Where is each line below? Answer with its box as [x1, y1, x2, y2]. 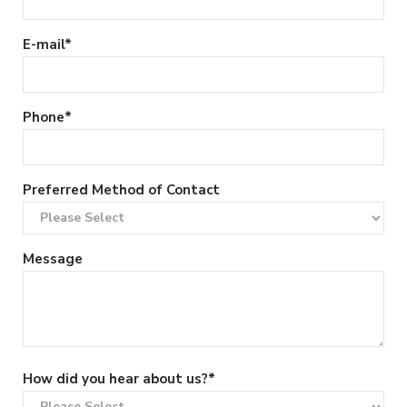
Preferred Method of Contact [23, 180, 220, 199]
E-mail [23, 35, 65, 55]
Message [23, 249, 83, 268]
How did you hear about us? [23, 369, 208, 388]
